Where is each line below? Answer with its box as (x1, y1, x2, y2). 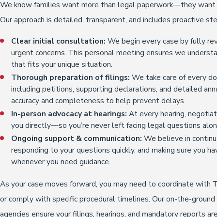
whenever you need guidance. (11, 156, 111, 167)
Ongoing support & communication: (11, 133, 142, 144)
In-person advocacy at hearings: (11, 108, 127, 119)
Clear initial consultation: (11, 36, 106, 46)
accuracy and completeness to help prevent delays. (11, 95, 186, 106)
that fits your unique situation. (11, 59, 113, 70)
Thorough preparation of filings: (11, 72, 130, 83)
